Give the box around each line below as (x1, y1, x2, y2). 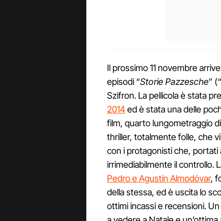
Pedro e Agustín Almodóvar (107, 173, 211, 184)
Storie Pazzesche (140, 76, 209, 87)
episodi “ (107, 76, 140, 87)
